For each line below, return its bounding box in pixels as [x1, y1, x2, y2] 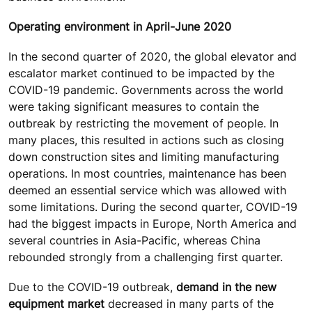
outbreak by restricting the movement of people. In [8, 116, 279, 131]
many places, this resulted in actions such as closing [8, 133, 284, 148]
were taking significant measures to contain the [8, 100, 259, 114]
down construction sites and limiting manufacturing [8, 150, 279, 164]
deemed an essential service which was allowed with [8, 183, 286, 198]
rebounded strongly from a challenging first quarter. [8, 250, 283, 265]
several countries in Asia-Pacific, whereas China [8, 233, 260, 248]
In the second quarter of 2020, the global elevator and [8, 49, 297, 64]
